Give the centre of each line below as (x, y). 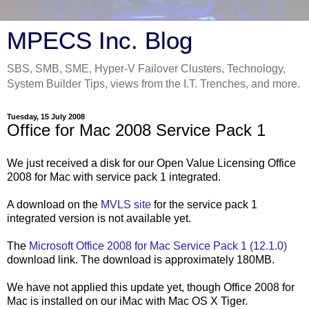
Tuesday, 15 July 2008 (46, 117)
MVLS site (126, 204)
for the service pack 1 (204, 204)
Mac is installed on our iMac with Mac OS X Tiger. (127, 301)
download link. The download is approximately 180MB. (141, 259)
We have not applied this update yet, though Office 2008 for (151, 287)
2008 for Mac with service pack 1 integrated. (114, 177)
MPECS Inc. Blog (100, 41)
